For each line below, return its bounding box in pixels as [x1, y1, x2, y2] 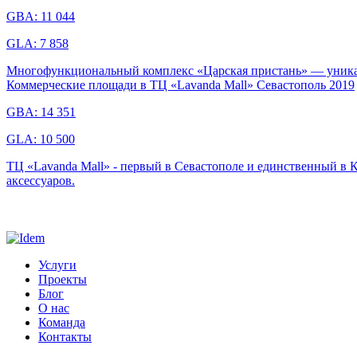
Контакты [38, 329, 92, 343]
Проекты [38, 272, 87, 286]
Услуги [38, 257, 76, 272]
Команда [38, 315, 85, 329]
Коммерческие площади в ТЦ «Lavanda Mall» [6, 77, 253, 92]
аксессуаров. [6, 173, 75, 187]
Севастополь [257, 77, 326, 92]
